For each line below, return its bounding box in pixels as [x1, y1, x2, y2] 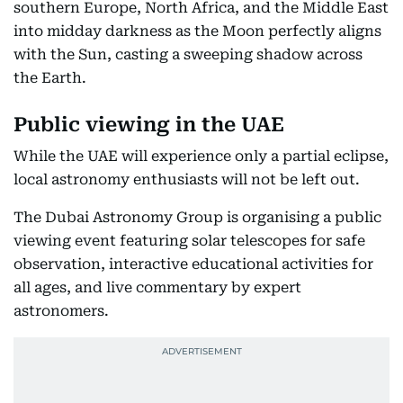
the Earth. [13, 69, 86, 87]
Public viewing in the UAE [13, 113, 284, 137]
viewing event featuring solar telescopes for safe [13, 232, 365, 250]
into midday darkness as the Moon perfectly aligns [13, 22, 381, 40]
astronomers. [13, 302, 109, 320]
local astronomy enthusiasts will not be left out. [13, 171, 360, 189]
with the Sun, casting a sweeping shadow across [13, 46, 363, 64]
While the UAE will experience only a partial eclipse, [13, 148, 389, 166]
